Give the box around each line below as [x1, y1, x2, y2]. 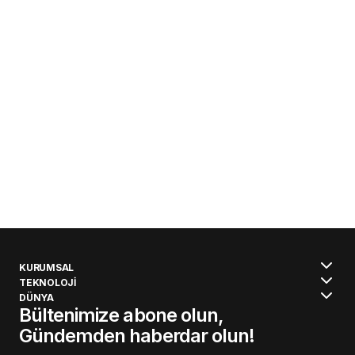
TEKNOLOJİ [19, 276, 76, 288]
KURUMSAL [19, 261, 74, 273]
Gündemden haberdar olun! [19, 324, 254, 348]
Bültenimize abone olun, [19, 303, 223, 327]
